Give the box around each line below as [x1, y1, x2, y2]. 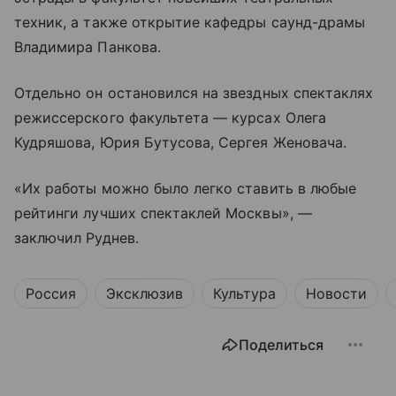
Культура [213, 285, 276, 303]
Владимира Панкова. [14, 38, 161, 57]
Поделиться [239, 336, 324, 354]
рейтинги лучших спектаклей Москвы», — [14, 204, 312, 223]
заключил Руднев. [14, 229, 139, 247]
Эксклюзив [106, 285, 183, 303]
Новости [306, 285, 367, 303]
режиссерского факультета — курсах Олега [14, 109, 326, 127]
